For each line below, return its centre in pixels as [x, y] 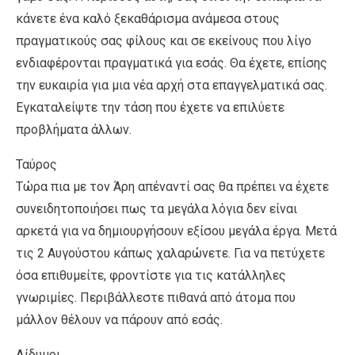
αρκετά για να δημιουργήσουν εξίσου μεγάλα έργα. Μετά [176, 231]
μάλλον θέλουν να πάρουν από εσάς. [119, 319]
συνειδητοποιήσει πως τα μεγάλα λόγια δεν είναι [157, 208]
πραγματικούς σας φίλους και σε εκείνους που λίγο [164, 40]
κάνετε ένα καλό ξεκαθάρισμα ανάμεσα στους [148, 18]
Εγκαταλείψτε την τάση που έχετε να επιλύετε [150, 107]
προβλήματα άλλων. [74, 129]
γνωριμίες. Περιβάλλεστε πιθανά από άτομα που [156, 297]
